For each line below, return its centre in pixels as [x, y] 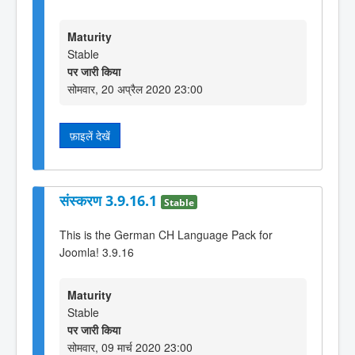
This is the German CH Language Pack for [166, 234]
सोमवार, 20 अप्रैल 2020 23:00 [135, 88]
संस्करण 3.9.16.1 [110, 201]
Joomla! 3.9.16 [97, 252]
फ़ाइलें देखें [90, 135]
